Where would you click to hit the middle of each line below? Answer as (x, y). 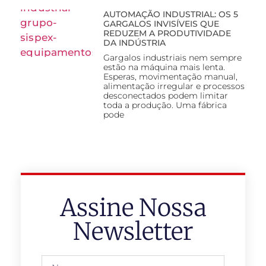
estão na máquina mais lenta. (164, 67)
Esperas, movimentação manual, (170, 77)
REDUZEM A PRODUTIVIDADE (167, 34)
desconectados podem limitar (165, 96)
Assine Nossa (133, 208)
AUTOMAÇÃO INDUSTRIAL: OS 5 (170, 15)
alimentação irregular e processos (174, 86)
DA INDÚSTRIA (134, 43)
